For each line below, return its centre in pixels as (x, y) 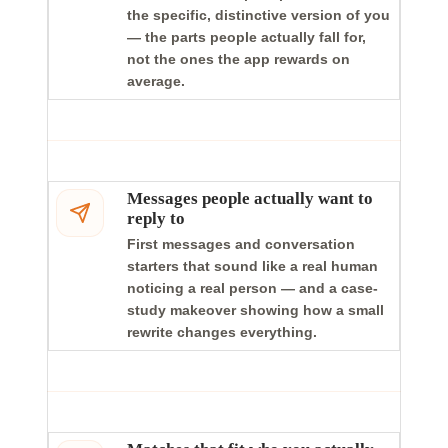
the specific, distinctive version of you (258, 15)
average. (156, 81)
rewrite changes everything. (222, 332)
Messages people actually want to (250, 198)
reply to (156, 218)
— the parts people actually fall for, (246, 37)
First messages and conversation (241, 244)
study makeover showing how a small (255, 310)
